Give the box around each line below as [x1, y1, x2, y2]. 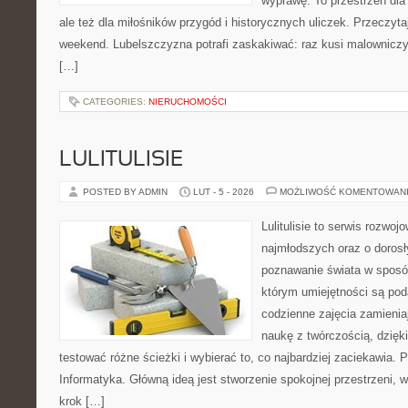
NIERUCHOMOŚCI [148, 97, 227, 107]
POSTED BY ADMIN [83, 187, 170, 197]
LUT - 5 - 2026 [193, 187, 254, 197]
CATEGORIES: [83, 97, 148, 107]
